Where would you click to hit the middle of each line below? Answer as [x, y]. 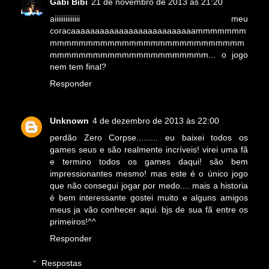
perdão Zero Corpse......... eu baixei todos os [149, 137]
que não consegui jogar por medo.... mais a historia [149, 185]
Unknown [69, 120]
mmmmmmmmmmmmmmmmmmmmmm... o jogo [149, 54]
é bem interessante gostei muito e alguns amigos [149, 197]
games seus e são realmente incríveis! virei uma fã [149, 149]
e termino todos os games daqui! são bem [149, 161]
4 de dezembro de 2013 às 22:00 [156, 120]
